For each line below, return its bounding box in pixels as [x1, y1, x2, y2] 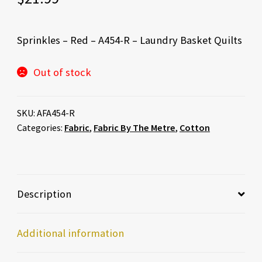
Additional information [16, 226, 124, 240]
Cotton [179, 122, 210, 134]
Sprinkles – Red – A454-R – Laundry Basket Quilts [16, 33, 242, 47]
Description [16, 187, 71, 201]
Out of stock [33, 65, 91, 79]
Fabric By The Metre [93, 122, 175, 134]
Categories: [16, 122, 64, 134]
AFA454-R [36, 107, 75, 119]
